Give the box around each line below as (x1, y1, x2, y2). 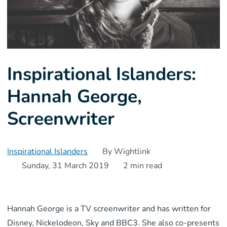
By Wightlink (102, 146, 150, 158)
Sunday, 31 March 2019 (21, 160, 109, 172)
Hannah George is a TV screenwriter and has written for (7, 203, 211, 215)
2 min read (123, 160, 163, 172)
